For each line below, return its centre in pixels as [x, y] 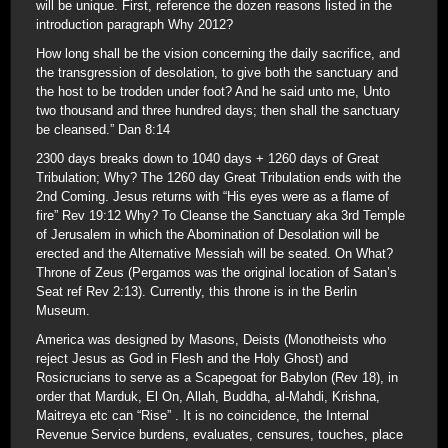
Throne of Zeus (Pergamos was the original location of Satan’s [216, 272]
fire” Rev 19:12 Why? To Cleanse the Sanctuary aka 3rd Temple [220, 215]
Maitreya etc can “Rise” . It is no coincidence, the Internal [202, 415]
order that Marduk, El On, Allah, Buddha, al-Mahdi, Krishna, [208, 396]
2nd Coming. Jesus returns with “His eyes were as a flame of [212, 196]
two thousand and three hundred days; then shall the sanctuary [218, 110]
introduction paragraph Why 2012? [134, 24]
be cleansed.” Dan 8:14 [103, 129]
